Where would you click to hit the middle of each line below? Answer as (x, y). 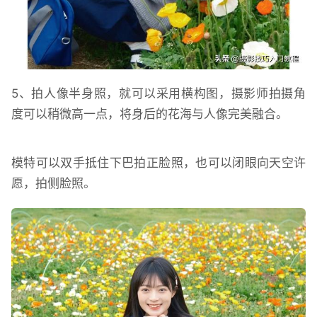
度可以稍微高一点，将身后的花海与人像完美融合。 (150, 114)
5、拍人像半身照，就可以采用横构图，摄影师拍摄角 (158, 94)
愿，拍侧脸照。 (53, 184)
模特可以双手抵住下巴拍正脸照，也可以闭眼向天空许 (158, 163)
